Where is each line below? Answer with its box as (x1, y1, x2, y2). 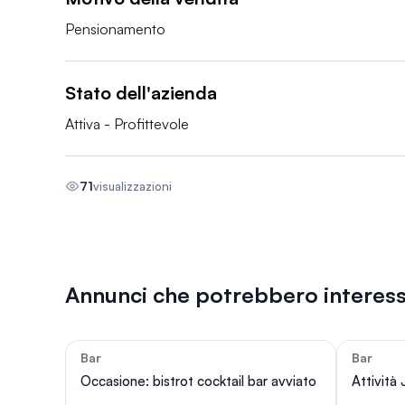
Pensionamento (65, 20, 165, 38)
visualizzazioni (93, 178, 172, 193)
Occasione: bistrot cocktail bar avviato (80, 372, 316, 390)
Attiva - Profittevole (65, 115, 189, 133)
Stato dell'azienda (65, 81, 217, 104)
